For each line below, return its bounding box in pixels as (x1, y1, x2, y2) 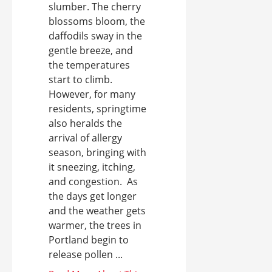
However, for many (49, 87, 135, 101)
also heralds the (49, 117, 122, 131)
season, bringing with (49, 146, 146, 160)
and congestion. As (49, 175, 138, 189)
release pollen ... (49, 248, 123, 262)
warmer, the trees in (49, 219, 141, 233)
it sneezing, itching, (49, 160, 135, 174)
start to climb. (49, 73, 112, 87)
